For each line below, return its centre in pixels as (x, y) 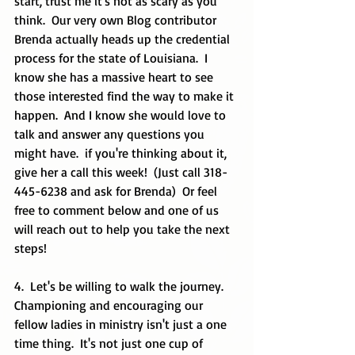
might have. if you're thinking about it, (122, 153)
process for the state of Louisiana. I (113, 58)
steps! (32, 248)
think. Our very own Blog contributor (117, 20)
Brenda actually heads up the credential (124, 39)
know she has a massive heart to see (115, 77)
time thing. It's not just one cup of (110, 343)
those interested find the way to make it (126, 96)
